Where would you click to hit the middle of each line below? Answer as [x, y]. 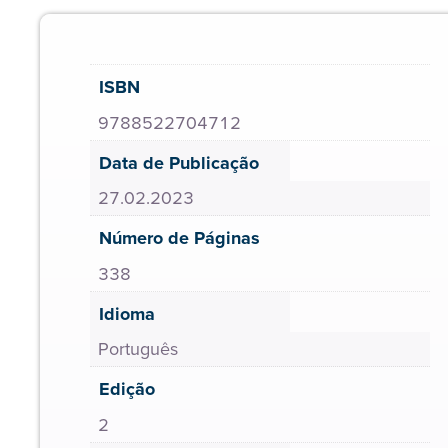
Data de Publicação [179, 162]
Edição [127, 389]
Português [138, 349]
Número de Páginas [179, 238]
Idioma [127, 313]
